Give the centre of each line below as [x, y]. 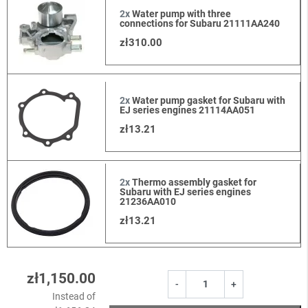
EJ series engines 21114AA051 [187, 110]
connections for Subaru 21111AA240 [199, 24]
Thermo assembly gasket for [193, 183]
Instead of [74, 296]
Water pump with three [180, 14]
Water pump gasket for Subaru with [207, 101]
